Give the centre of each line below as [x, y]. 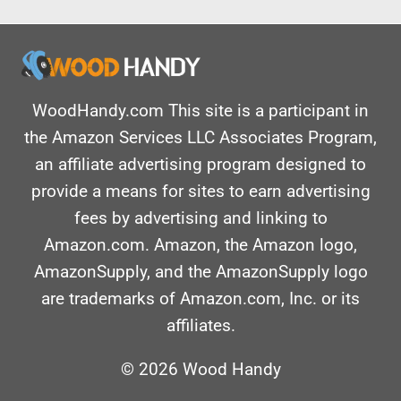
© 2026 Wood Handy [200, 370]
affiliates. [200, 326]
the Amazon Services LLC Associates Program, [200, 138]
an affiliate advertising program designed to [200, 165]
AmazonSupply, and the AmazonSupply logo [200, 272]
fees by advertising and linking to [200, 218]
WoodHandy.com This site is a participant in [200, 111]
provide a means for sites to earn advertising [200, 192]
